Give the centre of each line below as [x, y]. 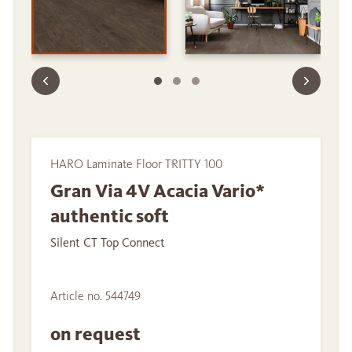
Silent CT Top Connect [108, 243]
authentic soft [110, 216]
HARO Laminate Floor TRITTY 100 [136, 164]
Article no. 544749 [95, 296]
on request [97, 334]
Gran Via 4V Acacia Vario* [158, 191]
